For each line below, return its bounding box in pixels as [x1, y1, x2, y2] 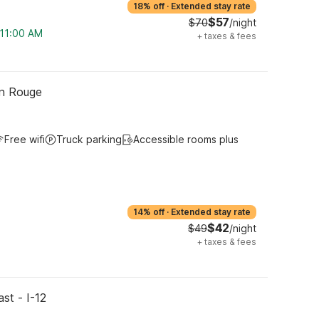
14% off [133, 206, 164, 217]
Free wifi [4, 133, 45, 145]
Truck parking [56, 133, 122, 145]
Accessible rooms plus [133, 133, 239, 145]
